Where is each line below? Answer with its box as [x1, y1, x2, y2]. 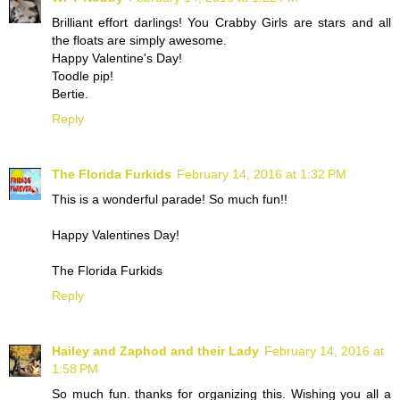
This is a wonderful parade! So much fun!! [52, 192, 287, 207]
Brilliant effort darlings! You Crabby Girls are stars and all [52, 15, 391, 30]
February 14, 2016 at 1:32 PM [177, 167, 346, 182]
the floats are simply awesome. [52, 33, 227, 48]
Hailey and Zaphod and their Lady [52, 344, 259, 359]
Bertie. [52, 87, 88, 102]
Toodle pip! [52, 69, 113, 84]
